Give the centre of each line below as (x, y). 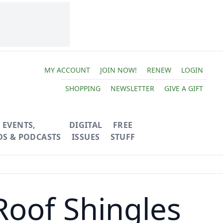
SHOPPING (83, 88)
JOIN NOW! (118, 70)
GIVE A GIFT (183, 88)
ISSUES (86, 137)
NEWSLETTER (132, 88)
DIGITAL (86, 125)
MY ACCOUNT (67, 70)
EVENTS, (19, 125)
